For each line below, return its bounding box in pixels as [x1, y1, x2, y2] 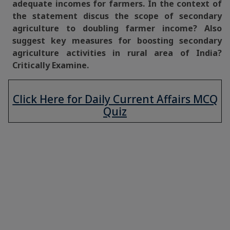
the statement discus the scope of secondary [12, 10, 222, 22]
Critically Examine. [12, 60, 89, 71]
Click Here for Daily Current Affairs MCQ [12, 92, 218, 106]
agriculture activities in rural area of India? [12, 47, 222, 59]
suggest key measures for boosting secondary [12, 35, 222, 46]
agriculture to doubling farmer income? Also [12, 23, 222, 34]
